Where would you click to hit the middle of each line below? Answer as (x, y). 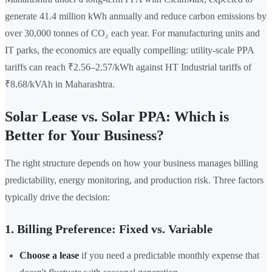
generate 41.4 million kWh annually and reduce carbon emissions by (136, 16)
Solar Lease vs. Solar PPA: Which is (117, 117)
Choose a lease (49, 256)
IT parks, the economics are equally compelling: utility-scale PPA (129, 50)
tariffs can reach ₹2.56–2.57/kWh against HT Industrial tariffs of (128, 67)
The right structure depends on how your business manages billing (131, 163)
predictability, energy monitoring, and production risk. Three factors (134, 180)
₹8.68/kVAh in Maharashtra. (60, 84)
